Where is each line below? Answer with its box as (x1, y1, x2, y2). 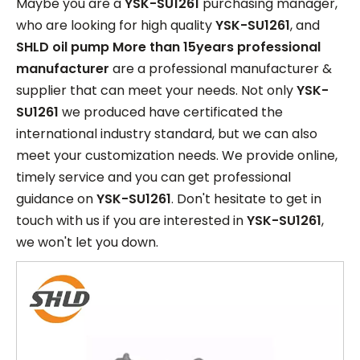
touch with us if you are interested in (16, 211, 247, 230)
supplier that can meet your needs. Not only (16, 81, 297, 100)
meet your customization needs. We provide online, (16, 146, 337, 165)
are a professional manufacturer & (109, 59, 332, 78)
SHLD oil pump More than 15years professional (16, 38, 321, 56)
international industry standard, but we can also (16, 125, 317, 143)
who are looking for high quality (16, 16, 215, 35)
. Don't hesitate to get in (171, 190, 321, 208)
